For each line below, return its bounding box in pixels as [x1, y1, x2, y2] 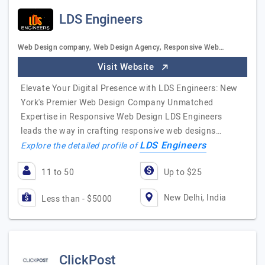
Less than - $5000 [41, 193, 112, 205]
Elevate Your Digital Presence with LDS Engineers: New [21, 82, 238, 95]
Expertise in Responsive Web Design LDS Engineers [21, 111, 222, 123]
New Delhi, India [163, 191, 227, 204]
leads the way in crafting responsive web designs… [21, 125, 222, 137]
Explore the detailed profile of [21, 140, 140, 152]
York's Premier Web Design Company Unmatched [21, 96, 214, 109]
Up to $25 [163, 166, 202, 179]
